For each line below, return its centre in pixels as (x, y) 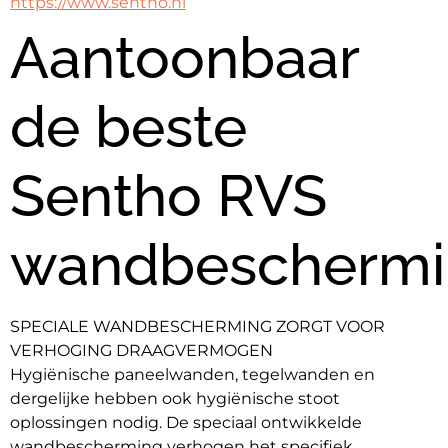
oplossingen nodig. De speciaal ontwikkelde (186, 423)
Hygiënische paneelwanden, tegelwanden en (192, 375)
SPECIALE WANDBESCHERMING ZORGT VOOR (197, 327)
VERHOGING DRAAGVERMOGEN (141, 351)
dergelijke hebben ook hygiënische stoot (175, 399)
